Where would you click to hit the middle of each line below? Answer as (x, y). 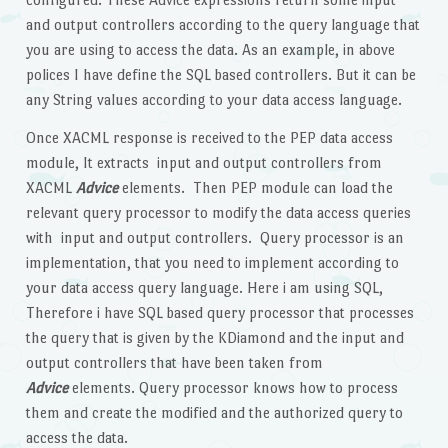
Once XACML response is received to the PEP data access (209, 138)
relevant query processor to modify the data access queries (218, 213)
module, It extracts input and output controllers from (203, 163)
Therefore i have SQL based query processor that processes (219, 313)
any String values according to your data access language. (213, 100)
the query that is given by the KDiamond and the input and (214, 338)
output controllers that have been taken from (174, 363)
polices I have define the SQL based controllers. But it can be (220, 75)
